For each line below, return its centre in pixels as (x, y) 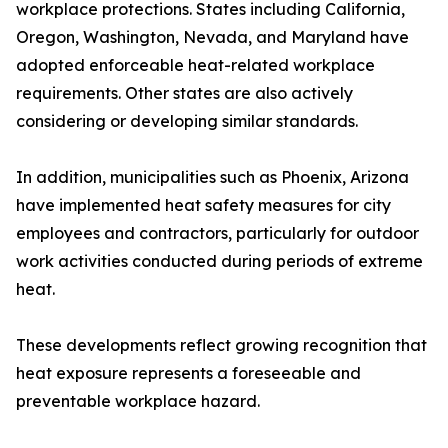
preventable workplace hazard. (138, 401)
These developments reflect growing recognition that (221, 345)
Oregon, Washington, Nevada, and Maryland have (212, 37)
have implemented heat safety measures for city (203, 205)
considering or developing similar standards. (187, 121)
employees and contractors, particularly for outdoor (217, 233)
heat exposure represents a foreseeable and (188, 373)
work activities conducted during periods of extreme (219, 261)
